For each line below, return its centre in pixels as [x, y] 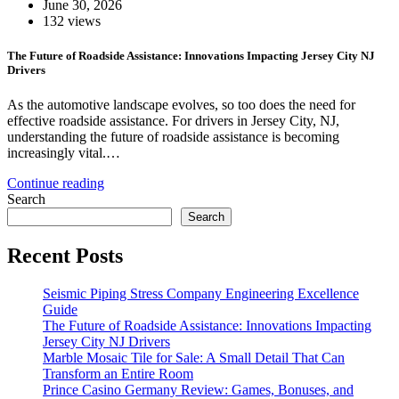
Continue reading [56, 183]
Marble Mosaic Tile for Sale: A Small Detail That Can [194, 357]
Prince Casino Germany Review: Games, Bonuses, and [198, 389]
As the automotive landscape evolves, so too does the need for [181, 105]
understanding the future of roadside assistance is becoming [173, 137]
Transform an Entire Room [118, 373]
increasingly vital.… [64, 153]
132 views [72, 20]
